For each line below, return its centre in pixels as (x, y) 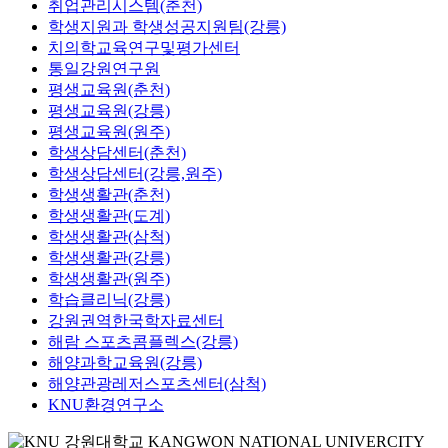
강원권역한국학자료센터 (136, 320)
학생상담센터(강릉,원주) (135, 173)
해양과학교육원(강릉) (125, 362)
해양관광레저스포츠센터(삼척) (157, 383)
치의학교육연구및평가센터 (144, 47)
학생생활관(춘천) (109, 194)
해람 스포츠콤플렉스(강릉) (143, 341)
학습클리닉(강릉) (109, 299)
